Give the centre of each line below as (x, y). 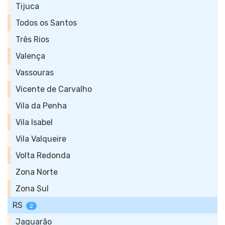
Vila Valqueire (41, 139)
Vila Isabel (34, 122)
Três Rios (32, 39)
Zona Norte (37, 172)
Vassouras (35, 73)
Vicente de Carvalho (54, 89)
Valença (30, 56)
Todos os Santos (46, 23)
